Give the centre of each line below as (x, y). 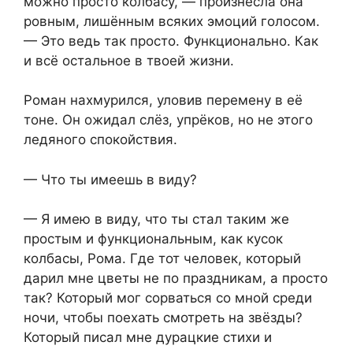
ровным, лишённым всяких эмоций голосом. (172, 21)
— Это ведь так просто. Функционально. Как (171, 41)
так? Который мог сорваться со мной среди (168, 298)
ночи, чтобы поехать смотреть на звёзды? (163, 318)
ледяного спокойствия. (100, 140)
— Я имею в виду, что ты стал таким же (156, 219)
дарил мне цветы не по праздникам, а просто (176, 279)
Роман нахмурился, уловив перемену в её (163, 100)
